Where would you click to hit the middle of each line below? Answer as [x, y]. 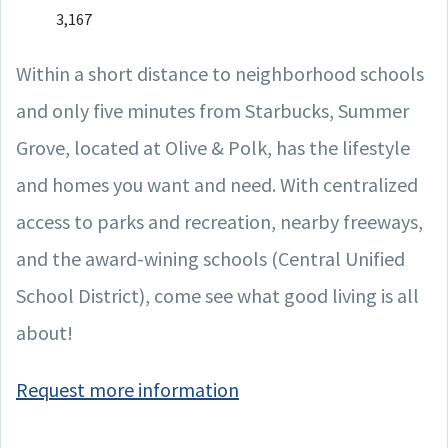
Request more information [127, 389]
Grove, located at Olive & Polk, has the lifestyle [213, 147]
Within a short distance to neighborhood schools [220, 73]
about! [44, 332]
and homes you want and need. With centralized [217, 184]
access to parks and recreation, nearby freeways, [219, 221]
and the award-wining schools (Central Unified [210, 258]
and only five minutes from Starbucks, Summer [212, 110]
